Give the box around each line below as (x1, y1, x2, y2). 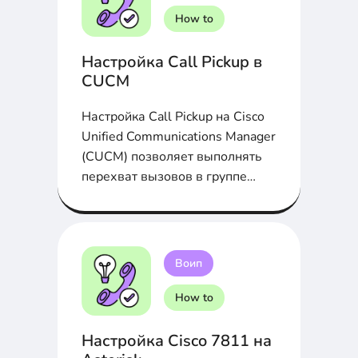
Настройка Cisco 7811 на (82, 329, 272, 352)
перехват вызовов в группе (82, 167, 247, 185)
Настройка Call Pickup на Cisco (82, 107, 265, 125)
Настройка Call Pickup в (82, 50, 262, 73)
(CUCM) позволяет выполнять (82, 147, 262, 165)
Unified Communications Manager (82, 127, 276, 145)
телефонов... (82, 187, 157, 205)
